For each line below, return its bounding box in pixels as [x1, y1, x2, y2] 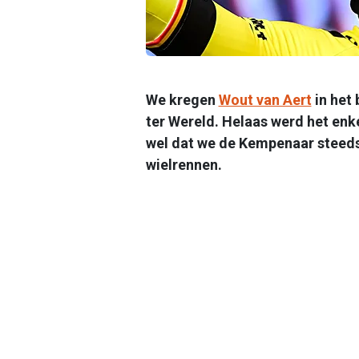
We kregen [145, 91, 219, 108]
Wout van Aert [218, 91, 312, 108]
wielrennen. [145, 155, 222, 173]
